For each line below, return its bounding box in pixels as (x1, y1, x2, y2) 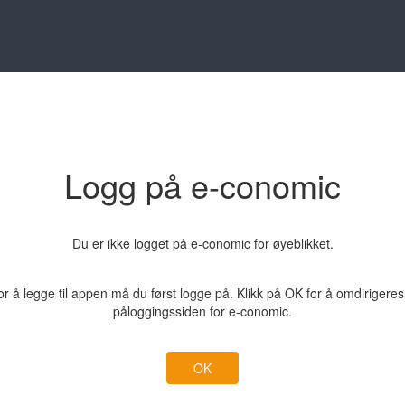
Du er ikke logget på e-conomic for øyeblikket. (71, 234, 334, 252)
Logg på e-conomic (64, 162, 341, 208)
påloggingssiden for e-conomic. (113, 302, 292, 320)
